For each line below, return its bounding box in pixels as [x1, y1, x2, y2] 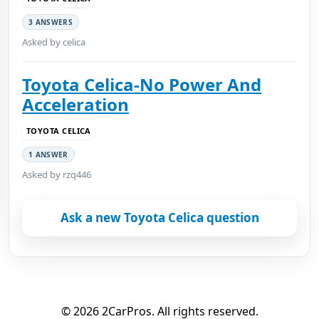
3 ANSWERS [28, 17, 73, 27]
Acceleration [22, 93, 129, 116]
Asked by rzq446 [22, 168, 91, 181]
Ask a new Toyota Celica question [60, 209, 259, 226]
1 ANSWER [28, 150, 68, 159]
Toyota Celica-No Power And [22, 73, 261, 96]
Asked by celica [22, 36, 85, 48]
